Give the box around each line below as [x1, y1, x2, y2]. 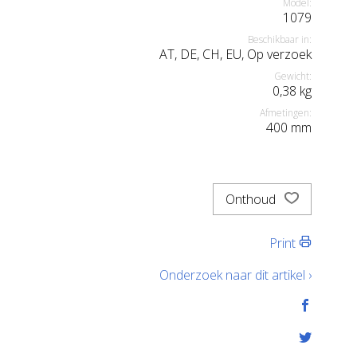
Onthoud [226, 190, 279, 208]
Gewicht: [274, 69, 312, 83]
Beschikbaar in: [248, 33, 312, 46]
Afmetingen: [260, 106, 312, 120]
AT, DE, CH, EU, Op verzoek [159, 45, 312, 63]
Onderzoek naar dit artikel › [159, 266, 312, 284]
